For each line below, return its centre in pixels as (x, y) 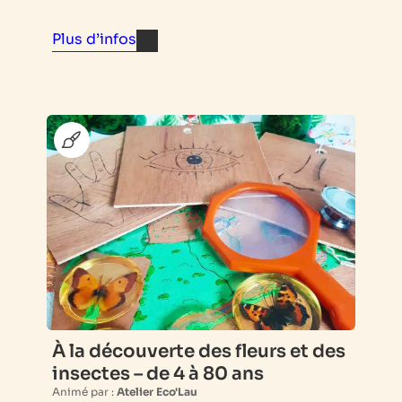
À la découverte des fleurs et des (199, 351)
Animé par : (84, 391)
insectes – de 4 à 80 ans (158, 373)
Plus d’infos (94, 39)
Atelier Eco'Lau (157, 391)
